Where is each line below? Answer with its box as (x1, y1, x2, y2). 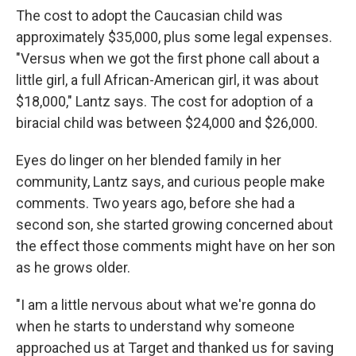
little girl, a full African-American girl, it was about (16, 72, 319, 89)
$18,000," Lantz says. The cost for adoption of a (16, 93, 313, 110)
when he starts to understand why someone (16, 318, 295, 335)
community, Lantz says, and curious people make (16, 173, 325, 191)
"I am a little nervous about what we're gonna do (16, 296, 315, 314)
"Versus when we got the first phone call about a (16, 50, 319, 68)
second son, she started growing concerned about (16, 216, 333, 234)
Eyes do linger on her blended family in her (16, 152, 281, 169)
